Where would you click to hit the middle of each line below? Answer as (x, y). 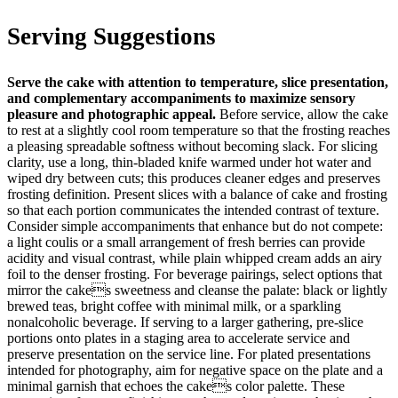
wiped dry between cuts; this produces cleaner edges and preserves (194, 178)
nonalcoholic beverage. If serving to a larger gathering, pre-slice (185, 322)
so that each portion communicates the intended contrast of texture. (193, 210)
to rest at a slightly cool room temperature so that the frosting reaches (199, 130)
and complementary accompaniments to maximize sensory (181, 98)
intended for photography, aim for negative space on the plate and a (195, 370)
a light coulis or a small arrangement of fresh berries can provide (186, 242)
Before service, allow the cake (302, 114)
